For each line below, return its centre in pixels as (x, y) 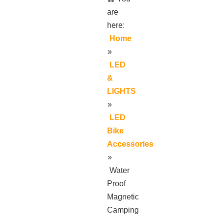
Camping (123, 210)
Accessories (130, 144)
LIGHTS (121, 91)
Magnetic (123, 197)
